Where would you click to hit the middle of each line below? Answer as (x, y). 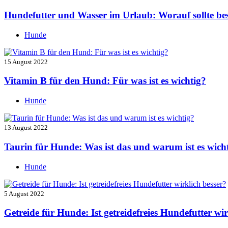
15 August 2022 (26, 62)
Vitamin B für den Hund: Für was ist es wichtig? (105, 81)
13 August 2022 (26, 128)
